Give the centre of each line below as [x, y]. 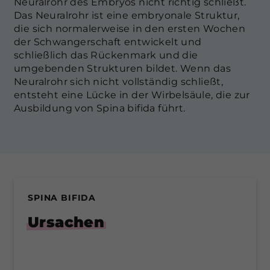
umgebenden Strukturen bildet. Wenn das [123, 69]
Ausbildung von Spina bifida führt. [100, 108]
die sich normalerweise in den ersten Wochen [130, 29]
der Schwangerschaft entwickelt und [108, 42]
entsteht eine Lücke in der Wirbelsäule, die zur [132, 95]
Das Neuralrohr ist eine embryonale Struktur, [127, 16]
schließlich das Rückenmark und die [106, 55]
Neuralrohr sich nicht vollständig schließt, [119, 82]
